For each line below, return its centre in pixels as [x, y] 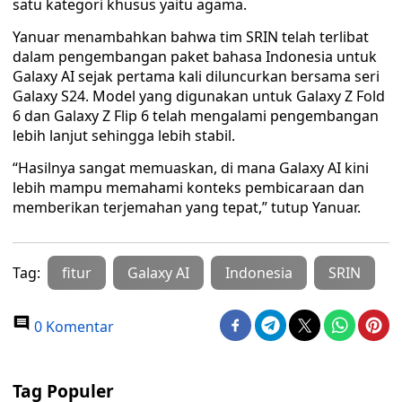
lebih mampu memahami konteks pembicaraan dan [188, 188]
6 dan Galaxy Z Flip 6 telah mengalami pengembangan [196, 116]
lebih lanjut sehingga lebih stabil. [124, 135]
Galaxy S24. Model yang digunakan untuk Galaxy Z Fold [199, 96]
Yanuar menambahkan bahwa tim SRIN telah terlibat [191, 37]
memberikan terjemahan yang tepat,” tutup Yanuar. [187, 207]
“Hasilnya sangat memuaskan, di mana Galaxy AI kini [191, 168]
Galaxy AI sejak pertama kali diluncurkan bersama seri [196, 76]
